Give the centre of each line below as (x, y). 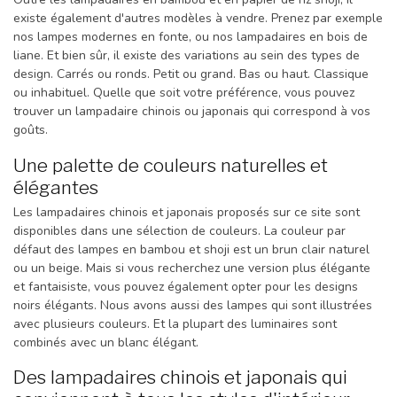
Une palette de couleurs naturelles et (171, 165)
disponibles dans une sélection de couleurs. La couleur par (179, 230)
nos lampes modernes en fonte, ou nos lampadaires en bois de (191, 36)
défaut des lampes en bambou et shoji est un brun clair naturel (191, 249)
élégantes (56, 187)
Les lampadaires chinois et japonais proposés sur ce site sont (187, 212)
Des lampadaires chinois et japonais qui (180, 378)
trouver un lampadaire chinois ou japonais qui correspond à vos (192, 111)
